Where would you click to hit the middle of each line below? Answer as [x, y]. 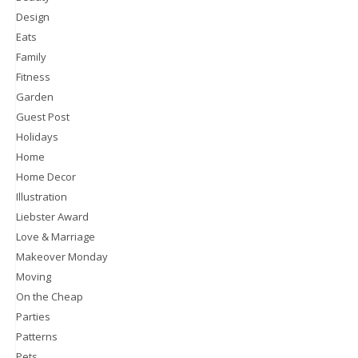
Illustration [42, 197]
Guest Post [43, 117]
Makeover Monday [62, 257]
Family [31, 57]
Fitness [33, 77]
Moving [34, 277]
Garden [35, 97]
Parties [33, 317]
